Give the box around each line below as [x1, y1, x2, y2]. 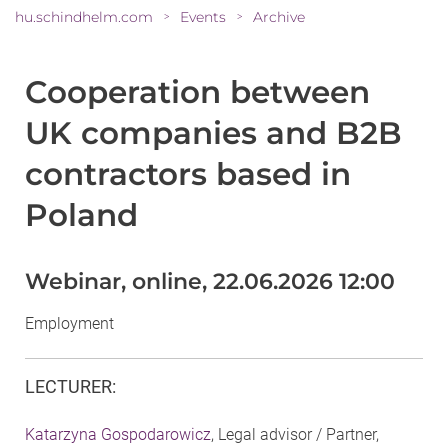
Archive [253, 7, 305, 26]
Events [180, 7, 226, 26]
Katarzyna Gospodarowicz [25, 424, 211, 444]
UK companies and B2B [25, 113, 402, 152]
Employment [25, 313, 114, 333]
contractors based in [25, 154, 351, 193]
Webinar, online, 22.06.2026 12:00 [25, 267, 395, 295]
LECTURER [25, 375, 112, 397]
